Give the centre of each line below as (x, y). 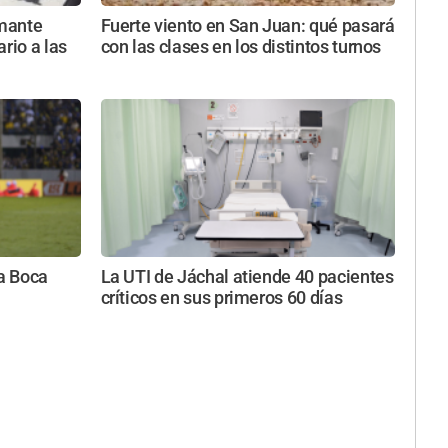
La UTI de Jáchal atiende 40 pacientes (247, 276)
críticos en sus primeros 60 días (221, 297)
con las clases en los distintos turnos (241, 47)
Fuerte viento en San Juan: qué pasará (247, 26)
